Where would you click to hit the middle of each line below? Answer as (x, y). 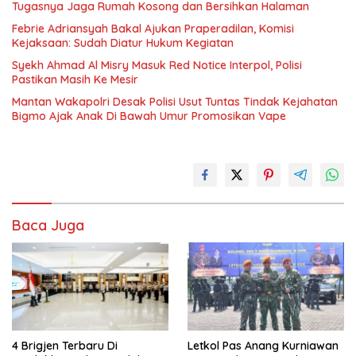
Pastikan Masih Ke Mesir (75, 79)
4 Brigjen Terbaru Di (65, 345)
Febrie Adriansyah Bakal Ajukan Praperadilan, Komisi (153, 29)
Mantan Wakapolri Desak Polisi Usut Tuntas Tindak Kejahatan (175, 102)
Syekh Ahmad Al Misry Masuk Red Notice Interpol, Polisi (157, 65)
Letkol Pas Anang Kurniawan (263, 345)
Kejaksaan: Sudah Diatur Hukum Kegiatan (123, 43)
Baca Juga (48, 225)
